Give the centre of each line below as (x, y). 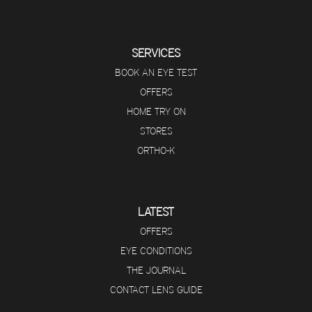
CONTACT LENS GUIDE (156, 289)
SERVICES (156, 53)
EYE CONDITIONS (156, 250)
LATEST (156, 211)
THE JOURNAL (156, 270)
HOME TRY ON (156, 111)
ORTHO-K (156, 150)
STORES (156, 131)
